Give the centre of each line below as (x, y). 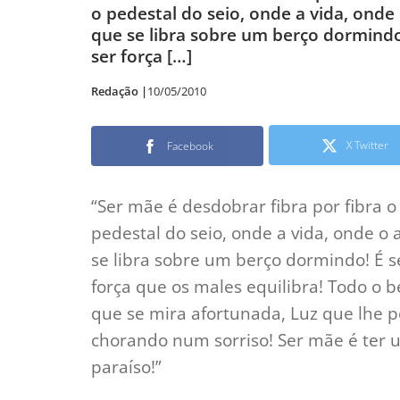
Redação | (119, 92)
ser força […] (142, 56)
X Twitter (367, 146)
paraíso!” (126, 367)
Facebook (190, 146)
